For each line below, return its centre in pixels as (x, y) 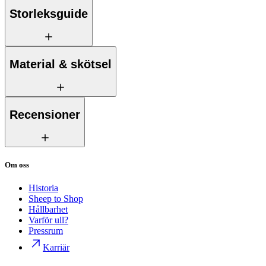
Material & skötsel (61, 64)
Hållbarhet (48, 210)
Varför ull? (48, 220)
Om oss (17, 165)
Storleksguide (49, 13)
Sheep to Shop (56, 199)
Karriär (56, 248)
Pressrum (46, 231)
